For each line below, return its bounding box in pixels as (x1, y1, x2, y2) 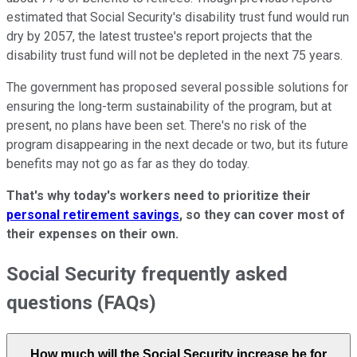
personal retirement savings (6, 206, 179, 222)
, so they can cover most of (179, 206, 345, 222)
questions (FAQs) (6, 291, 156, 314)
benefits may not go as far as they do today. (6, 155, 249, 171)
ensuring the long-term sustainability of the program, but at (6, 98, 331, 114)
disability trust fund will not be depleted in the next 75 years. (6, 47, 343, 63)
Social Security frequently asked (6, 262, 288, 285)
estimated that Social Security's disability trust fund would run (6, 9, 349, 25)
